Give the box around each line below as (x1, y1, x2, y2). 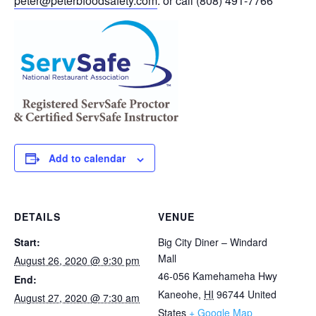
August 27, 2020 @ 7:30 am (14, 291, 140, 305)
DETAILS (14, 209, 61, 224)
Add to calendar (49, 151, 126, 166)
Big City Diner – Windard (158, 235, 267, 250)
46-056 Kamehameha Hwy (158, 269, 277, 284)
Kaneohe (158, 287, 198, 302)
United (248, 287, 276, 302)
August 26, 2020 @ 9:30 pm (14, 253, 140, 268)
